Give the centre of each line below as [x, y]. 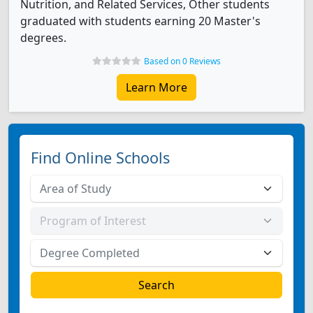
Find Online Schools [100, 158]
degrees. [43, 38]
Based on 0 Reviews [182, 61]
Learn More [156, 87]
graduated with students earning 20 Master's [140, 21]
